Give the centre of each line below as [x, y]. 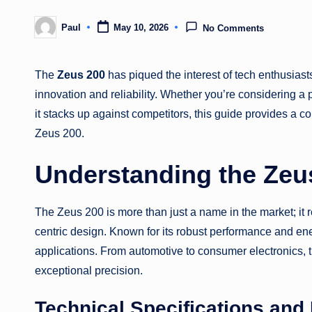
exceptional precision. [89, 271]
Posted [49, 31]
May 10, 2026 [141, 28]
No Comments [234, 29]
